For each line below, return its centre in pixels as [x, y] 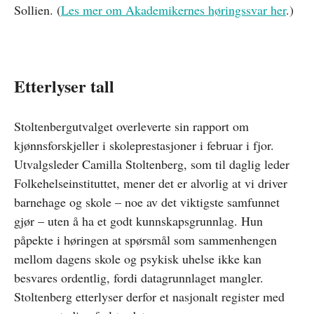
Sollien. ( [37, 10]
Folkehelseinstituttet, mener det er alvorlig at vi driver [151, 183]
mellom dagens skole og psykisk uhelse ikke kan [138, 259]
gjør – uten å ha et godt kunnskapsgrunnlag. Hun [138, 221]
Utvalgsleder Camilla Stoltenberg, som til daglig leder [152, 164]
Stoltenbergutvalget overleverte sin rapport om [131, 126]
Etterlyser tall [64, 86]
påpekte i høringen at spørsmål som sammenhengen [145, 240]
